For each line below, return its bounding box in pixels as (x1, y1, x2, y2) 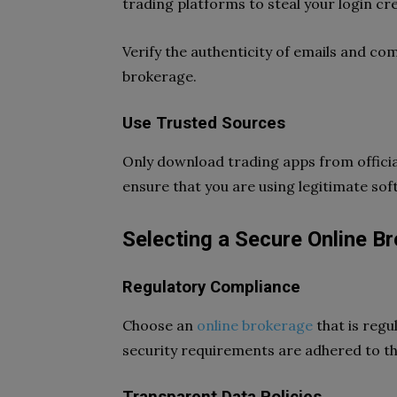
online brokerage (197, 316, 313, 334)
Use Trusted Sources (122, 113, 285, 133)
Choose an (122, 316, 197, 334)
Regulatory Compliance (122, 277, 300, 297)
